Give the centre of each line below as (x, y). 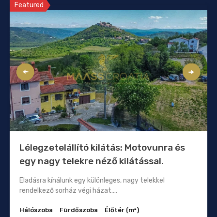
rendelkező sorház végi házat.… (68, 191)
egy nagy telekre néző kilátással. (92, 161)
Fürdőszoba (79, 210)
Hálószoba (36, 210)
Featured (29, 5)
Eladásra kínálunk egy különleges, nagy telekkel (92, 181)
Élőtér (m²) (122, 210)
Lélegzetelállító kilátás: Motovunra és (102, 148)
